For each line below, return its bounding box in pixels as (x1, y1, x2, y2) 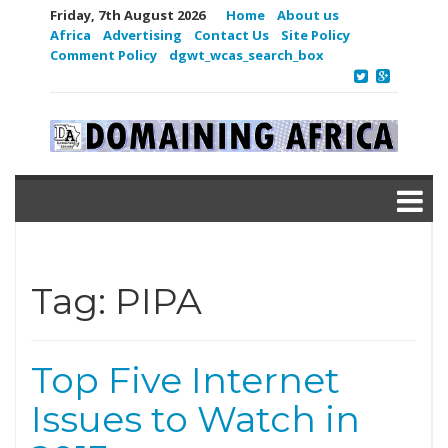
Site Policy (281, 26, 350, 44)
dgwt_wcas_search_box (169, 46, 324, 64)
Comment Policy (50, 46, 157, 64)
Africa (50, 26, 91, 44)
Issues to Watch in (31, 397, 360, 441)
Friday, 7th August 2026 (50, 6, 205, 24)
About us (277, 6, 339, 24)
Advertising (103, 26, 182, 44)
